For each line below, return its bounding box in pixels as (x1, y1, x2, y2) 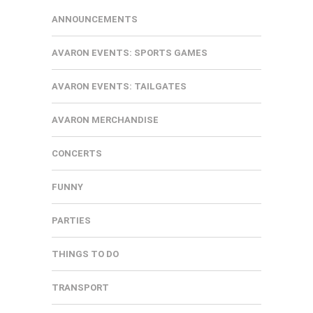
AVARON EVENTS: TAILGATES (52, 81, 187, 92)
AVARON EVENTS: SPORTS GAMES (52, 48, 208, 59)
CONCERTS (52, 148, 102, 159)
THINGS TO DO (52, 249, 119, 260)
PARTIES (52, 215, 91, 226)
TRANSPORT (52, 282, 109, 293)
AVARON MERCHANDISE (52, 115, 159, 126)
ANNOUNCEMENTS (52, 14, 138, 25)
